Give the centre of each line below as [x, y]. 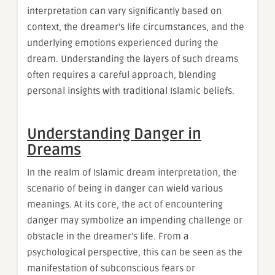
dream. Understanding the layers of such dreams [133, 59]
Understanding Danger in [114, 134]
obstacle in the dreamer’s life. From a [108, 236]
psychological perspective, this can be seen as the [135, 252]
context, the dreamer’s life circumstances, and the [136, 27]
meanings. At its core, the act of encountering [125, 204]
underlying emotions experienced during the [123, 43]
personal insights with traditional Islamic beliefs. [131, 91]
